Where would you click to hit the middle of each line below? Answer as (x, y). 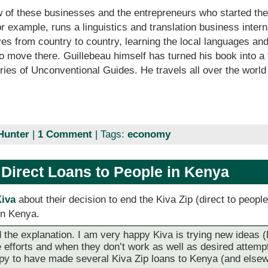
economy (149, 134)
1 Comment (65, 134)
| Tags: (109, 134)
